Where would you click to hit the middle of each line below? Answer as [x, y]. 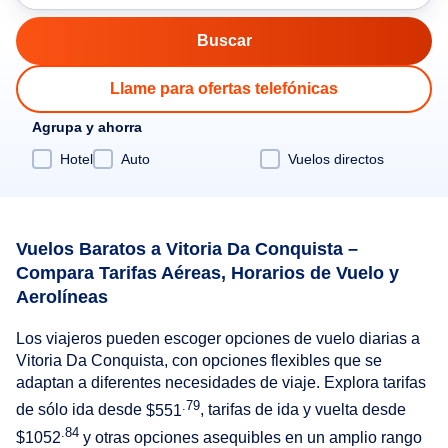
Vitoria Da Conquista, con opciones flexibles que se [199, 361]
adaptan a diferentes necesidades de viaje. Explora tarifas [221, 383]
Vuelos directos [336, 158]
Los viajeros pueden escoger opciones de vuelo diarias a [218, 339]
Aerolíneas [62, 296]
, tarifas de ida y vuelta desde [303, 410]
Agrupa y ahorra [87, 127]
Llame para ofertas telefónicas [224, 88]
